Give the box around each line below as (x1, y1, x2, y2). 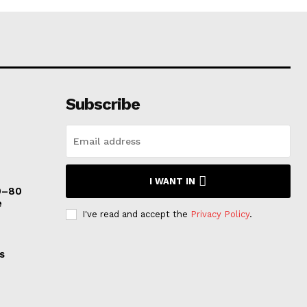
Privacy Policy (190, 209, 249, 220)
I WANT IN (149, 176, 196, 187)
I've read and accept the (82, 209, 191, 220)
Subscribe (65, 95, 140, 114)
